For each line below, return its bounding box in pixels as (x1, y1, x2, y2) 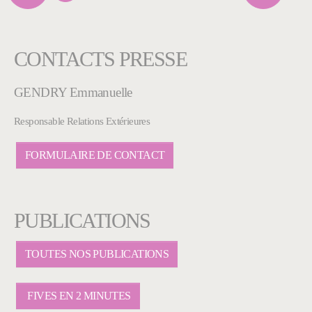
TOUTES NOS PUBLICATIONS (25, 248, 169, 260)
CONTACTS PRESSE (14, 47, 187, 72)
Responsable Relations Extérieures (14, 115, 150, 127)
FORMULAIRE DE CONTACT (25, 149, 165, 162)
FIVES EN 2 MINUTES (25, 290, 131, 302)
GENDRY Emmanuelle (14, 85, 132, 100)
